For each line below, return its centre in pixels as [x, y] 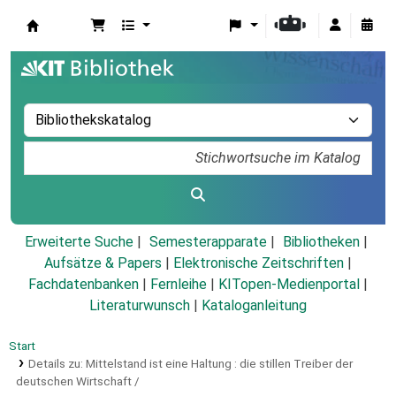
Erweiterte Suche [79, 242]
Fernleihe [179, 285]
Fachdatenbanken [84, 285]
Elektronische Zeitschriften [259, 263]
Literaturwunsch [140, 306]
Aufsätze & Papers [103, 263]
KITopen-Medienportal [289, 285]
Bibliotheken [321, 242]
